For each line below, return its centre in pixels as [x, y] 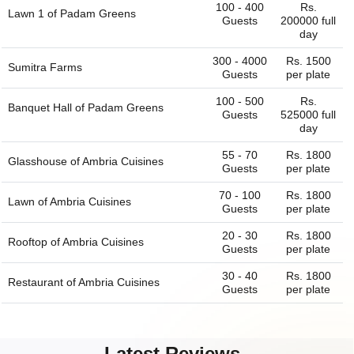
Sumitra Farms [45, 68]
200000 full [308, 21]
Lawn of [29, 202]
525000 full [308, 115]
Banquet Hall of [48, 108]
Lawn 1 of [34, 14]
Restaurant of [43, 282]
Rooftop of [35, 242]
